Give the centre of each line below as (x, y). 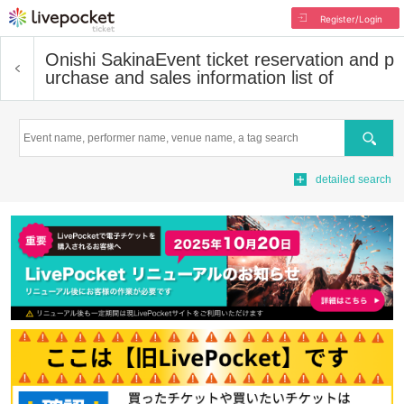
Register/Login (351, 19)
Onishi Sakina (100, 60)
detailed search (353, 179)
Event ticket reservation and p (275, 60)
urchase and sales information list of (189, 78)
